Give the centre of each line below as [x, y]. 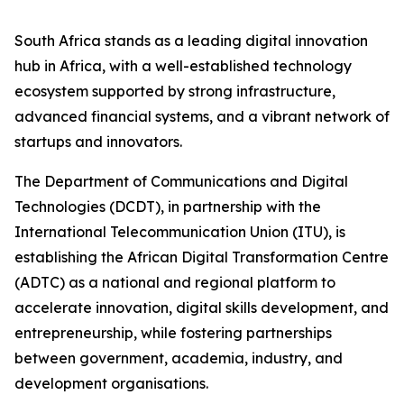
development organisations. [111, 383]
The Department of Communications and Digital [181, 181]
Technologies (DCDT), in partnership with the [168, 207]
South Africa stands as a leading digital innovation [191, 41]
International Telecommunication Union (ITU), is [180, 232]
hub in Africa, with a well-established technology [183, 66]
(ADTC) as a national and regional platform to [175, 282]
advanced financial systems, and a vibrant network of [202, 116]
